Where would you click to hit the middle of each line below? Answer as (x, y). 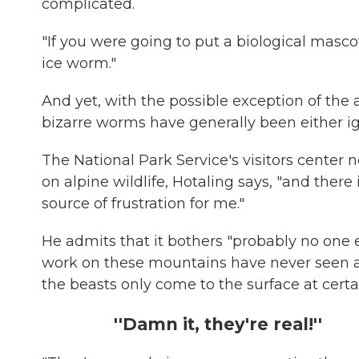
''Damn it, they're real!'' (218, 324)
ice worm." (79, 63)
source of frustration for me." (143, 204)
